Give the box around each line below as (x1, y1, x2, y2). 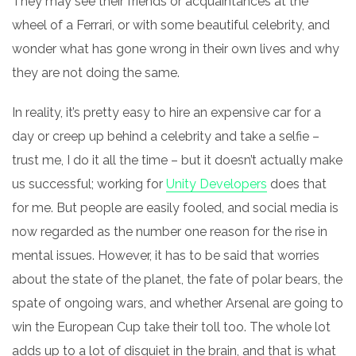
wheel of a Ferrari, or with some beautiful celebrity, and (12, 17, 330, 33)
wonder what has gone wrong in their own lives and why (12, 41, 339, 56)
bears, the (282, 272, 342, 287)
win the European (12, 319, 114, 335)
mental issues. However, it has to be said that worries (12, 248, 319, 263)
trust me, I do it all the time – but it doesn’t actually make (12, 153, 342, 168)
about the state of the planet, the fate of (12, 272, 252, 287)
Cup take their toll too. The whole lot (114, 319, 331, 335)
